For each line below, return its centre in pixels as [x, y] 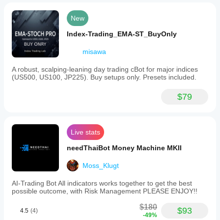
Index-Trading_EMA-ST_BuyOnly [122, 34]
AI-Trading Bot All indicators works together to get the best [102, 183]
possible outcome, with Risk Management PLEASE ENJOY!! [105, 191]
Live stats [85, 132]
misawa [94, 52]
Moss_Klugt [101, 165]
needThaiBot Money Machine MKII [124, 148]
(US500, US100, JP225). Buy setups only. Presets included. [104, 77]
